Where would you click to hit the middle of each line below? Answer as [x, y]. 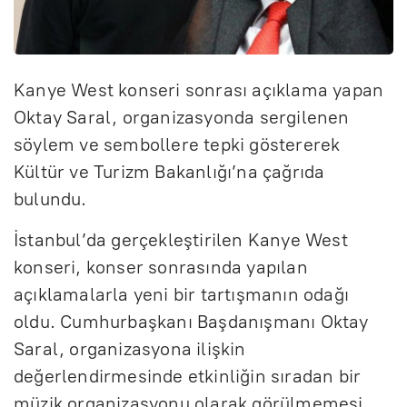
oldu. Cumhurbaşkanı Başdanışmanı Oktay [191, 321]
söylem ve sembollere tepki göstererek [177, 144]
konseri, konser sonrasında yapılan [161, 267]
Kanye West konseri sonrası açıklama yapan [199, 89]
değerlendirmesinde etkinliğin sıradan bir [188, 376]
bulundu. [50, 199]
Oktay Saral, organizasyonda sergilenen [182, 117]
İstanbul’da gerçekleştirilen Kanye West [181, 239]
